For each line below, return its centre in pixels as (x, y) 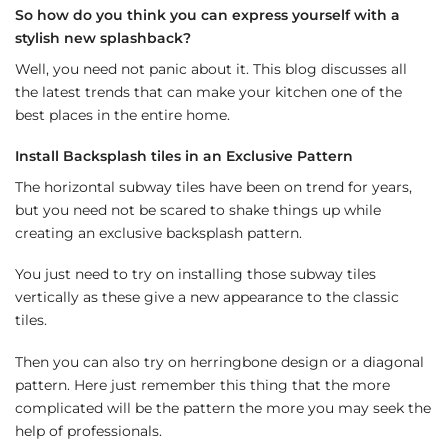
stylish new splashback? (103, 38)
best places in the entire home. (122, 114)
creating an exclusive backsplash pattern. (158, 232)
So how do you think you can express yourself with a (207, 15)
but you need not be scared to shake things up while (198, 209)
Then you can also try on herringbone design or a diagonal (219, 361)
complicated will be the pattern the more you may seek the (223, 407)
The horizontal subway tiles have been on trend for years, (213, 186)
